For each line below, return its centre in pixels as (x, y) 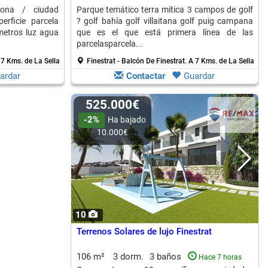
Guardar (199, 76)
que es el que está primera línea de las (165, 32)
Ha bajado (127, 120)
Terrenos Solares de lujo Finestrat (144, 232)
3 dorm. (128, 257)
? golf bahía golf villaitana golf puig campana (165, 21)
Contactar (146, 76)
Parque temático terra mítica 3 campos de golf (165, 10)
